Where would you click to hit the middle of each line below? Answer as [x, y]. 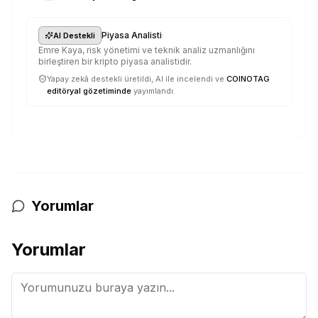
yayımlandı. [154, 91]
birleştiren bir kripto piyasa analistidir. [115, 61]
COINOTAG [248, 79]
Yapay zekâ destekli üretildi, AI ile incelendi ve [136, 79]
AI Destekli [74, 35]
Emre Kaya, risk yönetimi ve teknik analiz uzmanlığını [147, 50]
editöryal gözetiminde [89, 91]
